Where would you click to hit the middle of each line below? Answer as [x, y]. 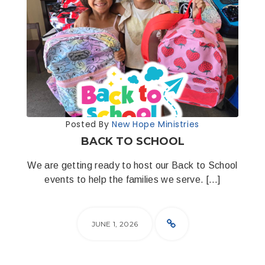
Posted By [89, 124]
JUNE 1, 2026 [115, 224]
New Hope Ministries [155, 124]
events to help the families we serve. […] [132, 180]
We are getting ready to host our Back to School [132, 165]
